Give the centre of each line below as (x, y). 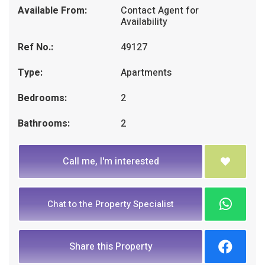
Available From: (52, 10)
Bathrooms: (44, 123)
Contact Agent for (160, 10)
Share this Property (111, 246)
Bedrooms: (42, 98)
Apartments (146, 72)
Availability (144, 22)
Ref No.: (35, 47)
